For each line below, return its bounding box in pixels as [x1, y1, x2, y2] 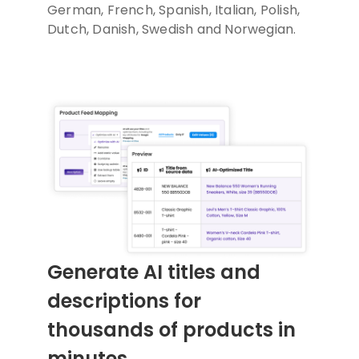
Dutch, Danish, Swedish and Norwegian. [47, 20, 296, 39]
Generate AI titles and [47, 259, 260, 286]
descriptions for [47, 288, 201, 315]
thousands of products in [47, 317, 296, 344]
